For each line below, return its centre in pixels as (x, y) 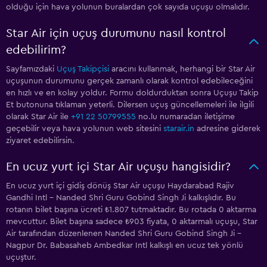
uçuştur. (21, 258)
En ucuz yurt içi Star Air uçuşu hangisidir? (118, 167)
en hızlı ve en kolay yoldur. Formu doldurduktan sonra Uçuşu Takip (132, 93)
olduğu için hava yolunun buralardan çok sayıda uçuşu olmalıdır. (128, 7)
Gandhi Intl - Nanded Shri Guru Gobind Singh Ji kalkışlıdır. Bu (121, 198)
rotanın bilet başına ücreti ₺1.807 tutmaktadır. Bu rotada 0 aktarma (131, 210)
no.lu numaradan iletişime (185, 117)
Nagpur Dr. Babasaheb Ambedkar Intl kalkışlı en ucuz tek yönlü (125, 246)
